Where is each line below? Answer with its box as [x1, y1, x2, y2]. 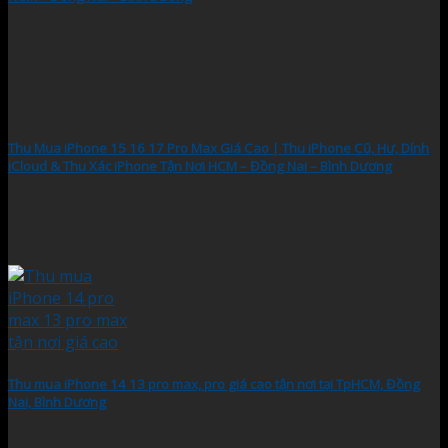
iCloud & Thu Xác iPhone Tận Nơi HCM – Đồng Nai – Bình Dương [8, 157, 392, 176]
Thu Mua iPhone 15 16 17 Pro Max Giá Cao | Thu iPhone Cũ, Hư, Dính [8, 139, 429, 158]
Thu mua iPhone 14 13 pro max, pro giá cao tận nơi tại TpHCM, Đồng [8, 375, 420, 394]
